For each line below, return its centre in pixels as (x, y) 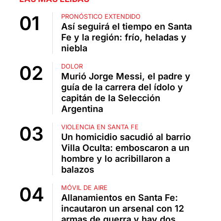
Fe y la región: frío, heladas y (124, 37)
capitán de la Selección (111, 98)
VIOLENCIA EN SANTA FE (100, 127)
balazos (78, 170)
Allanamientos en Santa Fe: (120, 198)
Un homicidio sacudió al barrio (126, 137)
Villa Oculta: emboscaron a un (125, 148)
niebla (74, 48)
